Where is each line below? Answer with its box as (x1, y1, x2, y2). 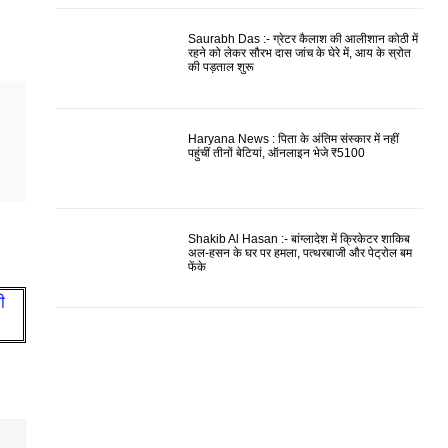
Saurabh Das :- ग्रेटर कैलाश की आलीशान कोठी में (188, 32, 419, 47)
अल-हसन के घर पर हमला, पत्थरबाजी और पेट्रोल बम (188, 245, 413, 260)
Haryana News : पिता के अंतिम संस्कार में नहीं (188, 131, 400, 146)
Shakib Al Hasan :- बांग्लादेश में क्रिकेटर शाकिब (188, 231, 411, 246)
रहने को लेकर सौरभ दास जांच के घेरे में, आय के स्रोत (188, 46, 412, 61)
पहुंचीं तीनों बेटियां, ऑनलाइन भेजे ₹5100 (188, 145, 366, 160)
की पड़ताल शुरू (188, 60, 255, 75)
